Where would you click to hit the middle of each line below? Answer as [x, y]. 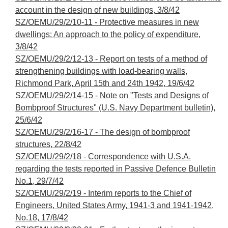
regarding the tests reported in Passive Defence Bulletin [116, 168]
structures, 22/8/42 [48, 144]
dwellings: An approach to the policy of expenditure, [108, 34]
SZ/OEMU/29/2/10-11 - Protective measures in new [107, 22]
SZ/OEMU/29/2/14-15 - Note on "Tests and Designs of [112, 95]
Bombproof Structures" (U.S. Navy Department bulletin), [115, 107]
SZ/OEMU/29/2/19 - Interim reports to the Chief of [103, 193]
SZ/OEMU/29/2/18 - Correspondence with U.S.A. [103, 156]
